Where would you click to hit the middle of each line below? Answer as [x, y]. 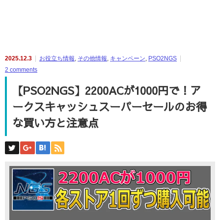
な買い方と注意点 [56, 122]
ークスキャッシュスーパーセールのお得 [110, 106]
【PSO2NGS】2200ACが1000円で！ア [107, 90]
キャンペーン [128, 58]
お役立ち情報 [57, 58]
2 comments [21, 70]
